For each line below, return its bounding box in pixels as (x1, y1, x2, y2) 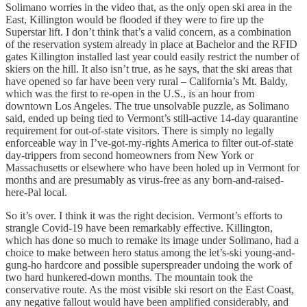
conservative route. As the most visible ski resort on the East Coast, (5, 283, 294, 295)
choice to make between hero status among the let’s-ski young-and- (5, 246, 295, 258)
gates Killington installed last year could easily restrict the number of (5, 50, 299, 62)
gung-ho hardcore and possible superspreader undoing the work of (5, 258, 292, 271)
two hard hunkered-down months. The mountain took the (5, 271, 253, 283)
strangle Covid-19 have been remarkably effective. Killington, (5, 221, 273, 234)
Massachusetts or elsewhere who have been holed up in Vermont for (5, 161, 299, 173)
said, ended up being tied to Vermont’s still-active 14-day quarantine (5, 112, 298, 124)
